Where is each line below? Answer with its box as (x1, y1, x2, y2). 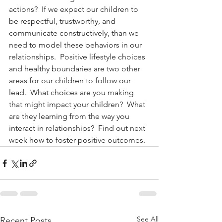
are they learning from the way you (9, 111, 131, 121)
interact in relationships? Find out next (9, 123, 147, 133)
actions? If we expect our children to (9, 4, 140, 14)
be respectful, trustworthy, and (9, 16, 117, 26)
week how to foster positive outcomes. (9, 135, 145, 145)
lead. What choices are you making (9, 88, 136, 98)
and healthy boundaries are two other (9, 64, 142, 74)
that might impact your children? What (9, 100, 147, 110)
